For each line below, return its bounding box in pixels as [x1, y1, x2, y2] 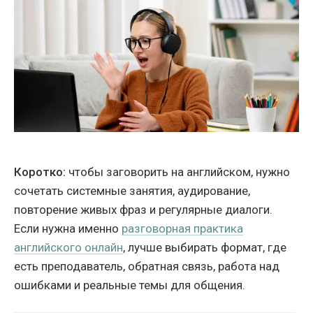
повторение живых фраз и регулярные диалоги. [14, 202, 272, 217]
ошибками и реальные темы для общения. [14, 277, 245, 292]
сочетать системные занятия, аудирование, [14, 183, 250, 198]
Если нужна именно [14, 221, 122, 235]
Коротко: [14, 164, 66, 179]
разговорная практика [122, 221, 243, 235]
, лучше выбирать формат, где [123, 240, 286, 254]
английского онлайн [14, 240, 123, 254]
